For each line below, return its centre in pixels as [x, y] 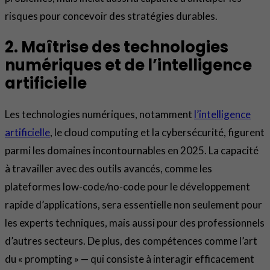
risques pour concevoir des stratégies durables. [111, 16]
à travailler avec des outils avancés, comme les [108, 168]
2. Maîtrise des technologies [117, 47]
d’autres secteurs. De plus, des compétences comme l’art [131, 240]
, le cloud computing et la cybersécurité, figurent [157, 132]
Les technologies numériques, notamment [99, 114]
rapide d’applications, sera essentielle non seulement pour [133, 204]
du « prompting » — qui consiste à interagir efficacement [130, 259]
